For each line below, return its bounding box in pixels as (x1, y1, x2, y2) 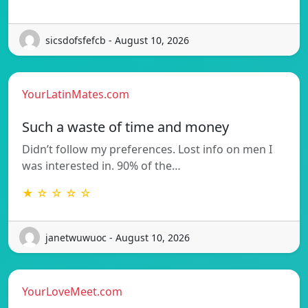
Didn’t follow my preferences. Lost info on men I (22, 142, 272, 157)
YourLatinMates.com (22, 87, 129, 102)
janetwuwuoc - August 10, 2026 (45, 230, 190, 244)
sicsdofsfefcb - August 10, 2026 (45, 33, 189, 47)
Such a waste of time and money (22, 118, 229, 137)
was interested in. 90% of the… (22, 158, 181, 174)
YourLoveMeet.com (22, 284, 122, 300)
